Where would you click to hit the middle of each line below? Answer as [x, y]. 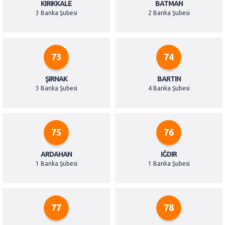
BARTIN [169, 79]
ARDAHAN [56, 154]
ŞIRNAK [56, 79]
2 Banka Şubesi [169, 13]
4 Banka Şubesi [169, 88]
